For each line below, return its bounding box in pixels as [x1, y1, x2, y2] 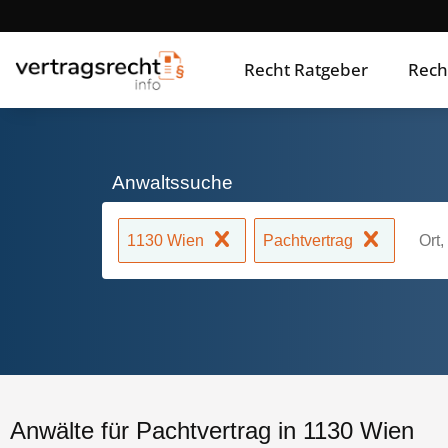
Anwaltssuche [112, 172, 233, 193]
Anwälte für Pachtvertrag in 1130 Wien [10, 417, 414, 444]
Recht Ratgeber [244, 58, 369, 81]
